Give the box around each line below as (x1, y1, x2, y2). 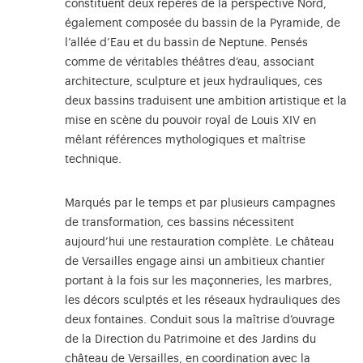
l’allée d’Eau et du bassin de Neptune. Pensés (65, 37, 308, 49)
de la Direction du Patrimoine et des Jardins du (65, 334, 316, 346)
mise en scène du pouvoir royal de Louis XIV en (65, 115, 316, 127)
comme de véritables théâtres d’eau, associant (65, 57, 314, 69)
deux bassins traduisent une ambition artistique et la (65, 96, 347, 108)
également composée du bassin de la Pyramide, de (65, 18, 340, 30)
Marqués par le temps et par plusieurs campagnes (65, 198, 335, 210)
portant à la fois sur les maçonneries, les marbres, (65, 275, 332, 288)
